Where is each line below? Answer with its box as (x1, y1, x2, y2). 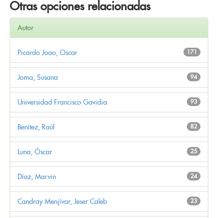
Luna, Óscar (18, 147, 52, 156)
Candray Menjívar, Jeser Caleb (18, 197, 107, 206)
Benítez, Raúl (18, 122, 54, 131)
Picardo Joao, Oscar (18, 48, 77, 57)
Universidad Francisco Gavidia (18, 97, 107, 107)
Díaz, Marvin (18, 172, 56, 181)
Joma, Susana (18, 73, 58, 82)
